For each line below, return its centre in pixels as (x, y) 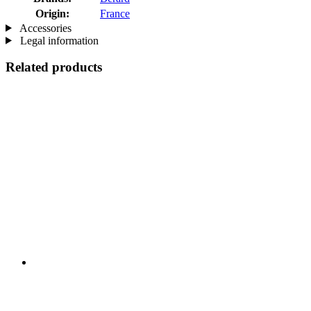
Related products (54, 67)
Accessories (44, 28)
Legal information (58, 40)
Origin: (52, 13)
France (115, 13)
